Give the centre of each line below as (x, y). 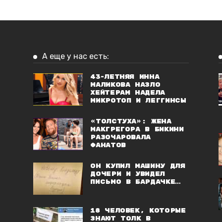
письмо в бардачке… (135, 182)
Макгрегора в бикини (137, 129)
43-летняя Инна (125, 77)
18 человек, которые (138, 211)
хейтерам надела (128, 93)
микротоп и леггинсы (138, 101)
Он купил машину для (138, 166)
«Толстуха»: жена (131, 121)
